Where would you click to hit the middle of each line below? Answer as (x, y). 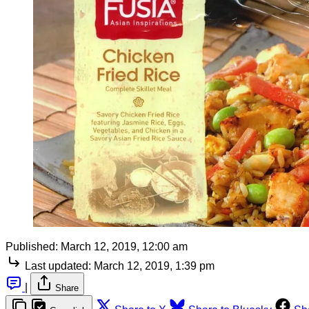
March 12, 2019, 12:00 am (124, 247)
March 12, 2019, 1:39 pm (154, 266)
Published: (32, 247)
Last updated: (58, 266)
